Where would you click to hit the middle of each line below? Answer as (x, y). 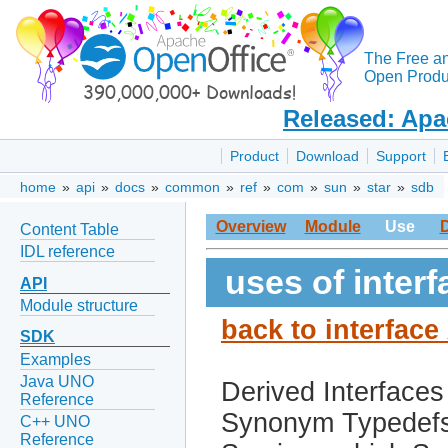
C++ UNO (55, 422)
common (192, 187)
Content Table (69, 229)
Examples (55, 359)
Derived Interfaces (332, 392)
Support (401, 156)
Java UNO (57, 381)
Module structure (79, 305)
